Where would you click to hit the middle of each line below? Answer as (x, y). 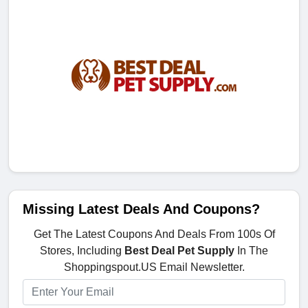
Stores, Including (82, 251)
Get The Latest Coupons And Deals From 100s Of (154, 234)
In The (251, 251)
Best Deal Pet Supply (179, 251)
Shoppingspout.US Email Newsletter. (154, 267)
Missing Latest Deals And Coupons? (141, 209)
